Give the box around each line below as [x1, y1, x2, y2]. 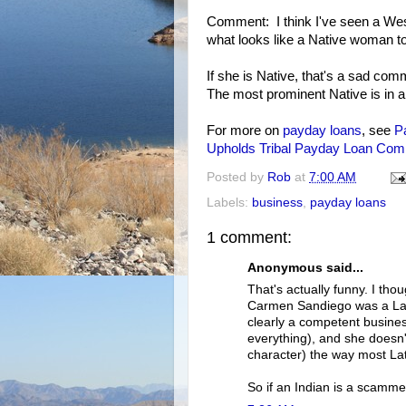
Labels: [207, 196, 252, 210]
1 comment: [207, 228, 292, 247]
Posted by [207, 170, 267, 185]
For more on [207, 122, 283, 138]
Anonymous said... [247, 260, 363, 275]
